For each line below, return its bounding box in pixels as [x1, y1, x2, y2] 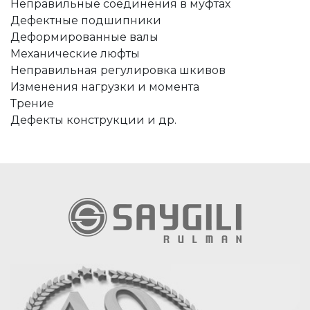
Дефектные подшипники [10, 14, 161, 28]
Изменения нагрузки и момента [10, 80, 199, 94]
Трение [10, 97, 54, 111]
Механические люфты [10, 47, 140, 61]
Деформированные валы [10, 30, 158, 44]
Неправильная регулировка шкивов [10, 64, 226, 77]
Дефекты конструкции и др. [10, 113, 176, 127]
